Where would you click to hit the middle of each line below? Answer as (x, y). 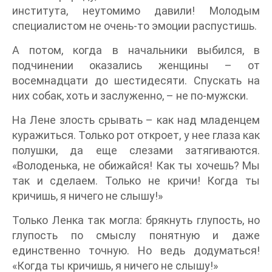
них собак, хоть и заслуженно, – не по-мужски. (130, 96)
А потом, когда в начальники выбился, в (136, 50)
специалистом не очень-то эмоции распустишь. (134, 26)
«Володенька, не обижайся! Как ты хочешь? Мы (136, 165)
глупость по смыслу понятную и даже (136, 235)
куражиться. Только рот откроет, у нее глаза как (136, 135)
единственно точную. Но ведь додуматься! (136, 250)
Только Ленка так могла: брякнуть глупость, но (136, 220)
